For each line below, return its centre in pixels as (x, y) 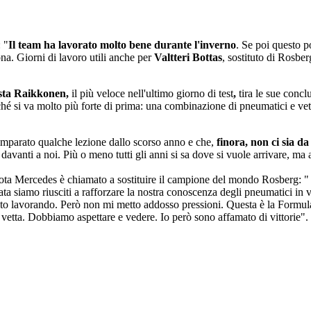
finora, (234, 142)
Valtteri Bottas (188, 58)
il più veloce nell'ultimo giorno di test (152, 94)
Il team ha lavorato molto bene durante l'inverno (122, 45)
